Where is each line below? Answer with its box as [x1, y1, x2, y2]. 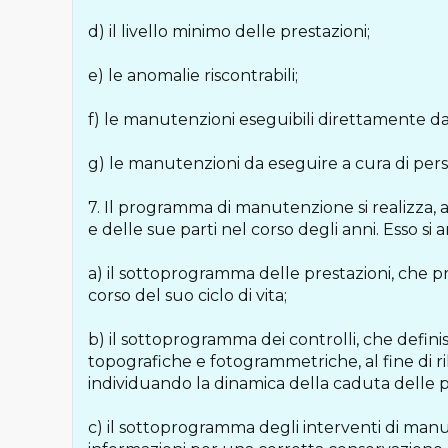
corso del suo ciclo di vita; [88, 286, 287, 305]
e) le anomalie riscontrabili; [88, 66, 298, 85]
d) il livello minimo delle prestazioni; [88, 22, 370, 41]
